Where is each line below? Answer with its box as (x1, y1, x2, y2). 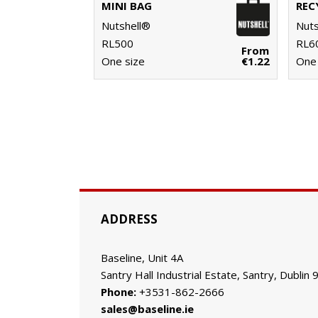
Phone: (101, 285, 136, 299)
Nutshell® (102, 18, 150, 33)
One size (102, 54, 145, 69)
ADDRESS (101, 211, 158, 227)
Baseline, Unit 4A (101, 251, 189, 265)
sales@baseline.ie (101, 302, 194, 316)
